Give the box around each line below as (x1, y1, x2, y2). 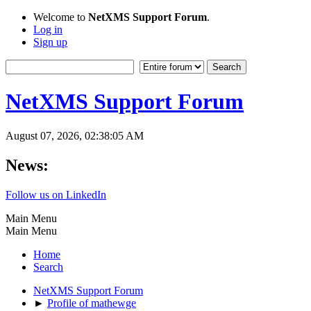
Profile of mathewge (47, 296, 136, 309)
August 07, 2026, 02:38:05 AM (6, 129, 144, 142)
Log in (33, 24, 62, 35)
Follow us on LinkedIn (6, 188, 106, 201)
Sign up (33, 36, 67, 48)
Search (33, 260, 63, 273)
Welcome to (33, 11, 88, 23)
